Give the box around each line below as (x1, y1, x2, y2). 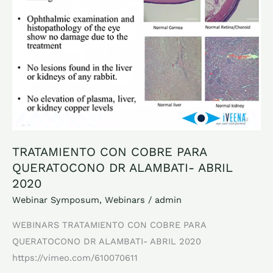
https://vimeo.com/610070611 (12, 252, 138, 264)
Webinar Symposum (12, 194, 99, 205)
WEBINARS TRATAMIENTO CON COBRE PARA (12, 219, 206, 231)
